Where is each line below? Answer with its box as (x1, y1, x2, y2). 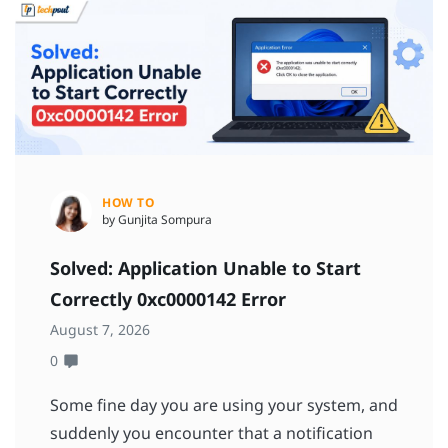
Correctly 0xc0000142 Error (50, 287, 286, 312)
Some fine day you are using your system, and (50, 394, 398, 417)
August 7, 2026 (50, 320, 150, 340)
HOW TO (102, 194, 154, 212)
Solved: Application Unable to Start (50, 256, 361, 281)
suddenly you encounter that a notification (50, 422, 373, 445)
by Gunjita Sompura (102, 211, 212, 229)
